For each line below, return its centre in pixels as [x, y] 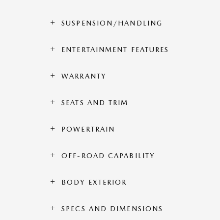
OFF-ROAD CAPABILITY [108, 156]
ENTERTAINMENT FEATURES [115, 50]
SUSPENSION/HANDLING [112, 23]
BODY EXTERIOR [94, 182]
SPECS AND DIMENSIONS [112, 209]
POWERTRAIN [88, 129]
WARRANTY [84, 76]
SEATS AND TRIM [95, 103]
